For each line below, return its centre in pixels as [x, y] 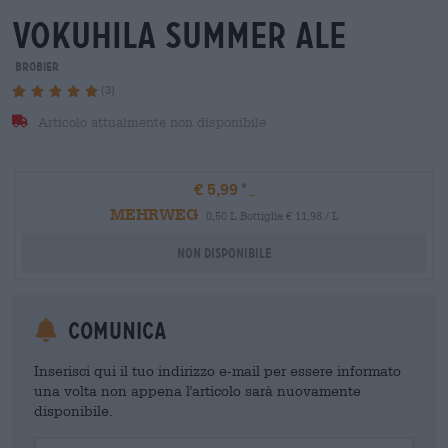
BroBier [35, 66]
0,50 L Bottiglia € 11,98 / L [272, 215]
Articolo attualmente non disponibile [149, 122]
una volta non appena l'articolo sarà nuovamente [197, 390]
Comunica [114, 330]
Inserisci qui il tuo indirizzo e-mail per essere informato [217, 370]
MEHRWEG [153, 213]
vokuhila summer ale [179, 35]
